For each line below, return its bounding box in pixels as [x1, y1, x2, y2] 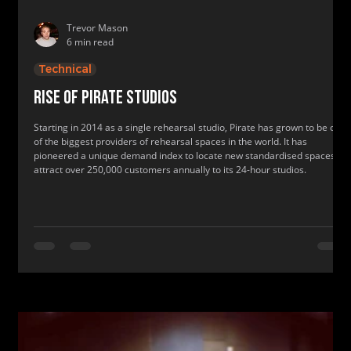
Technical [38, 62, 92, 76]
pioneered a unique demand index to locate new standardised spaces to [34, 149, 346, 162]
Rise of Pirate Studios [34, 89, 177, 108]
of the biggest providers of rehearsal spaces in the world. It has [34, 135, 307, 148]
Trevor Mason [67, 21, 128, 34]
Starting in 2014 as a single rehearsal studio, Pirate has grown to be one [34, 121, 346, 134]
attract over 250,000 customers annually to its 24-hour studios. [34, 163, 306, 176]
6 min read [67, 35, 114, 49]
